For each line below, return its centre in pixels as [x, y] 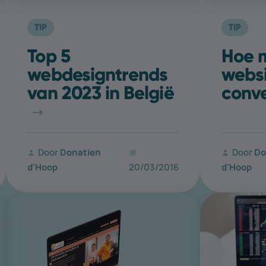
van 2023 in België [101, 92]
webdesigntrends [98, 74]
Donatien [81, 152]
